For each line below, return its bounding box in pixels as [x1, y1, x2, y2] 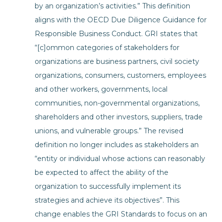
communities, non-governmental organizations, [35, 99, 200, 108]
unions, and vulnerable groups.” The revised [35, 126, 183, 135]
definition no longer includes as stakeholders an [35, 140, 199, 149]
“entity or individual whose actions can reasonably [35, 154, 205, 163]
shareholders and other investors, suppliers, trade [35, 112, 203, 121]
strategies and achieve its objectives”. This [35, 196, 179, 205]
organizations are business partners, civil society [35, 57, 199, 66]
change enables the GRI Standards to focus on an [35, 210, 207, 219]
